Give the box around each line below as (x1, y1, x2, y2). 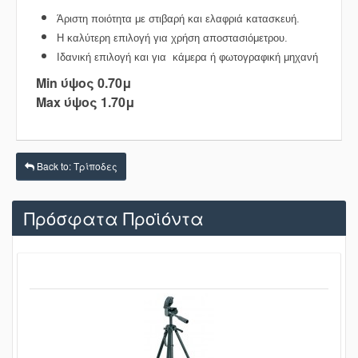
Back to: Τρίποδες (34, 159, 117, 173)
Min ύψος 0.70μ (36, 74, 132, 93)
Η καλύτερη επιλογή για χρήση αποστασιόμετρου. (57, 32, 288, 45)
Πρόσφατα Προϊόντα (24, 205, 204, 231)
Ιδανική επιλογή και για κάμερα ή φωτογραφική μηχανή (57, 51, 318, 64)
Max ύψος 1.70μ (33, 93, 135, 112)
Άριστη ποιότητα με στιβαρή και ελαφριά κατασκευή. (57, 13, 300, 26)
